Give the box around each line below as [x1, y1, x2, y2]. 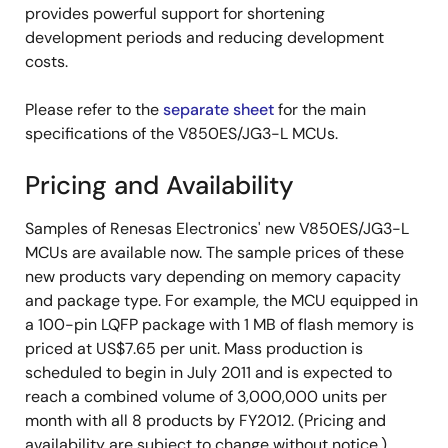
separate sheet [163, 99, 274, 121]
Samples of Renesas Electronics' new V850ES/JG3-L [25, 218, 409, 240]
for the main [274, 99, 366, 121]
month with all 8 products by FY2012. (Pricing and [25, 410, 386, 432]
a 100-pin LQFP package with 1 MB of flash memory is [25, 314, 414, 336]
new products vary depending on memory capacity [25, 266, 401, 288]
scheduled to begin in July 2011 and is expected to [25, 362, 392, 384]
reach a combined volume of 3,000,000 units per [25, 386, 387, 408]
